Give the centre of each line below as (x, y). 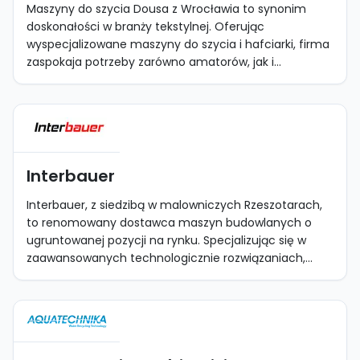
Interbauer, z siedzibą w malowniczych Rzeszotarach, (174, 205)
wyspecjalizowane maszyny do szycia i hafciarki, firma (178, 44)
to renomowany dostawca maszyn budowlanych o (169, 223)
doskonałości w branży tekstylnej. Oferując (145, 27)
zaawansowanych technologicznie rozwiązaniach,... (170, 258)
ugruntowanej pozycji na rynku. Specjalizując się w (166, 240)
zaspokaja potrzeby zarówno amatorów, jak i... (154, 62)
